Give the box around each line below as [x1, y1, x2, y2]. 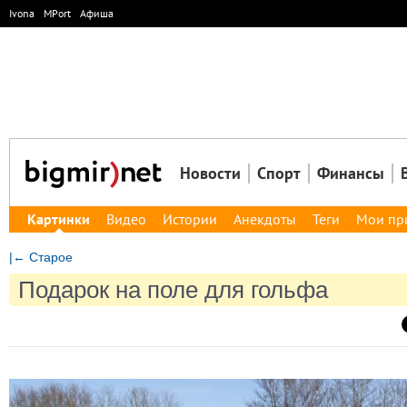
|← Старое [9, 250, 73, 264]
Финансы [317, 163, 384, 184]
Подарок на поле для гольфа [18, 277, 328, 303]
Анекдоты [233, 210, 296, 228]
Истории [163, 210, 217, 228]
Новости [180, 163, 241, 184]
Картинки [27, 210, 90, 228]
